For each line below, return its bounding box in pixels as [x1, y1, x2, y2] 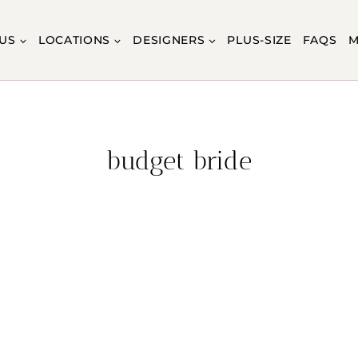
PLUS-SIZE [227, 32, 292, 47]
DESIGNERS [133, 32, 205, 47]
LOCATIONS [38, 32, 111, 47]
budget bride [106, 145, 252, 176]
